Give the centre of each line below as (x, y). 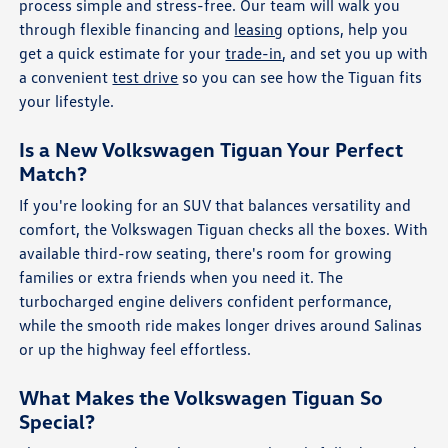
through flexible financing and (127, 28)
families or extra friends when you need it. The (181, 276)
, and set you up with (355, 52)
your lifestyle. (67, 100)
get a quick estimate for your (122, 52)
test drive (145, 76)
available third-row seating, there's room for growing (206, 252)
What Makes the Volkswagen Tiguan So (201, 396)
